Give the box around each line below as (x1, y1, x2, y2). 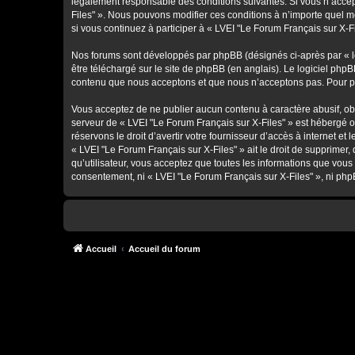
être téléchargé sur (71, 63, 155, 74)
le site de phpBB (155, 63, 225, 74)
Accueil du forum (128, 244, 200, 254)
